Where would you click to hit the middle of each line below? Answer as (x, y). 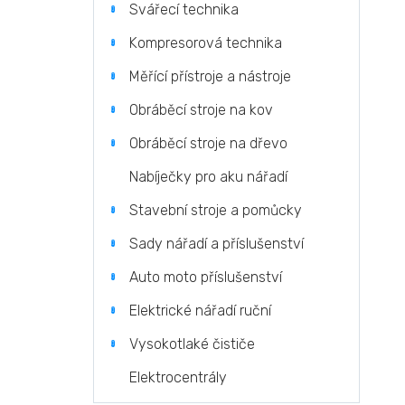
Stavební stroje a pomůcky (216, 210)
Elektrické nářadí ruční (200, 311)
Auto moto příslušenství (206, 277)
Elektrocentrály (178, 377)
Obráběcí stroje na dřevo (208, 143)
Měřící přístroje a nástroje (210, 76)
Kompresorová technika (206, 43)
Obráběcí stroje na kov (201, 110)
